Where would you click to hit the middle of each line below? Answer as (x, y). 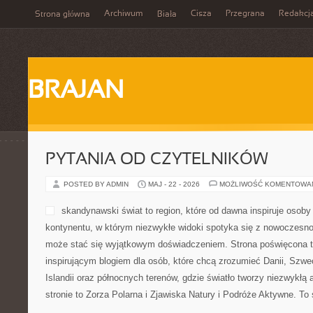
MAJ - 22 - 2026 (174, 184)
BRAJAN (76, 92)
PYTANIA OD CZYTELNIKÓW (157, 160)
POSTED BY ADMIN (97, 184)
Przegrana (245, 14)
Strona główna (63, 15)
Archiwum (124, 14)
